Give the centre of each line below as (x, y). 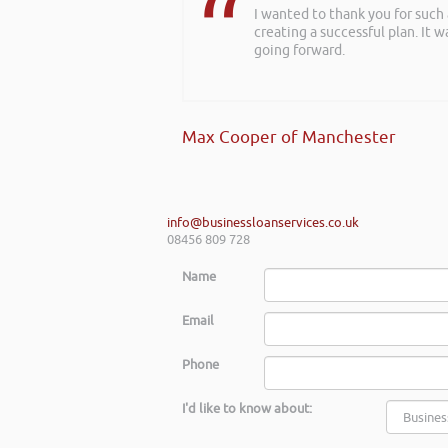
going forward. (299, 51)
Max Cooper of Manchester (289, 138)
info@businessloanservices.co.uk (263, 223)
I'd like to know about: (247, 409)
